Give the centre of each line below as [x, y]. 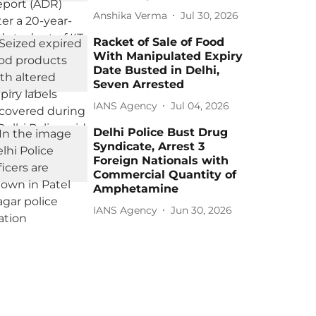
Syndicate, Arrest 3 [149, 146]
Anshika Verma [130, 15]
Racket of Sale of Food [159, 42]
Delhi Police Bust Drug [161, 132]
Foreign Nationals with [161, 160]
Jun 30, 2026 [202, 210]
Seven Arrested [139, 84]
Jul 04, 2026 [200, 105]
